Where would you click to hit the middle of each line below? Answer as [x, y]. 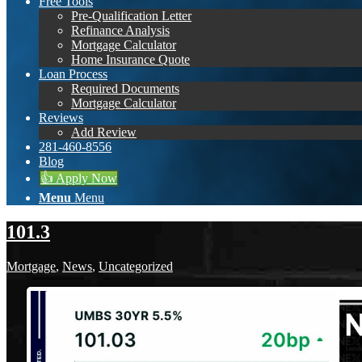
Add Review [104, 132]
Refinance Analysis [120, 30]
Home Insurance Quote [130, 59]
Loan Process [73, 74]
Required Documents [125, 88]
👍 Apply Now [79, 178]
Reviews [61, 117]
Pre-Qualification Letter [131, 15]
